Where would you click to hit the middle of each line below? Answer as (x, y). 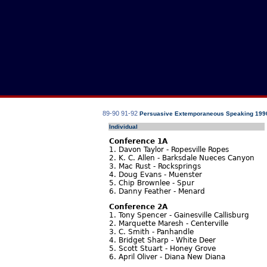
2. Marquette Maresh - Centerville (169, 224)
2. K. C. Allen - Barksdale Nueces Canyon (182, 158)
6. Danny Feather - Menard (157, 191)
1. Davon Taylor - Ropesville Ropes (169, 150)
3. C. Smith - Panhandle (151, 232)
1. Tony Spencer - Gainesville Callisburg (179, 215)
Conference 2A (138, 207)
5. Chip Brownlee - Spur (152, 183)
